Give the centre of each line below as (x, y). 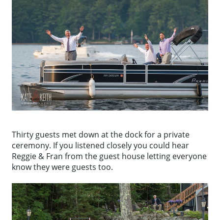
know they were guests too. (62, 167)
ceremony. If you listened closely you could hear (100, 146)
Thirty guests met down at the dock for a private (101, 135)
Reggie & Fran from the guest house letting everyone (109, 156)
